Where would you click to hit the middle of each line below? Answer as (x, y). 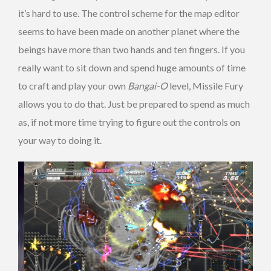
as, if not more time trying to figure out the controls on (129, 122)
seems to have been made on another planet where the (129, 31)
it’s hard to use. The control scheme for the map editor (129, 13)
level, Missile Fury (205, 85)
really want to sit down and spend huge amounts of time (132, 67)
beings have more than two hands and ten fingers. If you (132, 49)
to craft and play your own (73, 85)
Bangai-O (148, 85)
